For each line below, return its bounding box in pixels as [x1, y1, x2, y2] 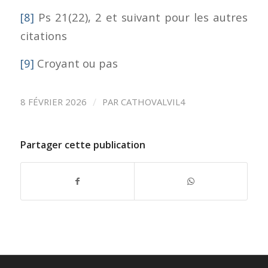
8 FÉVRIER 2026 [20, 95, 87, 108]
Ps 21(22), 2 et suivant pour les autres [33, 9, 248, 25]
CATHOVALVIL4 [120, 95, 185, 108]
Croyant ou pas [33, 56, 118, 71]
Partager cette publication [20, 138, 145, 151]
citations [20, 28, 67, 43]
